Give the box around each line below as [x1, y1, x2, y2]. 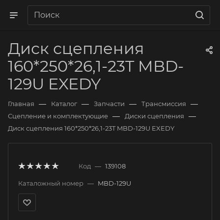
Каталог [51, 100, 77, 108]
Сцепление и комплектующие [8, 112, 108, 120]
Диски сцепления [125, 112, 184, 120]
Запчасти [94, 100, 125, 108]
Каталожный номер [18, 179, 83, 187]
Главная [8, 100, 34, 108]
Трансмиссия [141, 100, 186, 108]
